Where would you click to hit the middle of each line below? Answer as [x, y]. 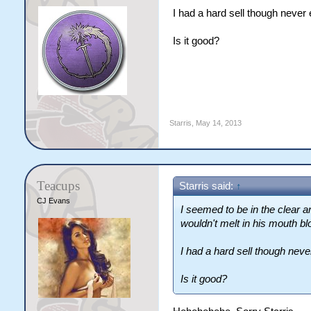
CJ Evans [53, 201]
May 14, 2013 [218, 123]
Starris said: [207, 186]
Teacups [58, 186]
